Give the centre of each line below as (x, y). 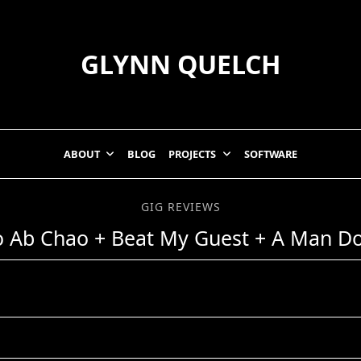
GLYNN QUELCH (180, 64)
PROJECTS (193, 154)
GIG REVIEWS (180, 207)
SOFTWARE (271, 154)
